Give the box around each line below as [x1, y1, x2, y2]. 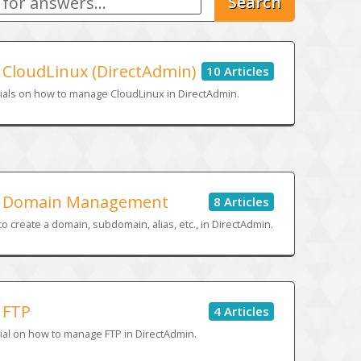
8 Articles [213, 193, 269, 210]
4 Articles [213, 302, 269, 319]
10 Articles [205, 62, 269, 79]
